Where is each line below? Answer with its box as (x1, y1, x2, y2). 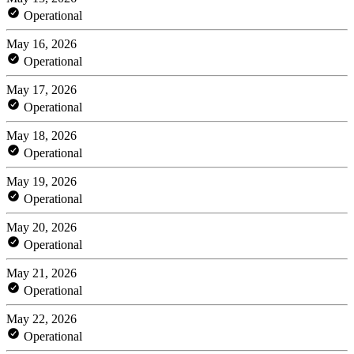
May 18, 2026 (6, 128, 77, 142)
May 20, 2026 (6, 220, 77, 234)
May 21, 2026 (6, 265, 77, 280)
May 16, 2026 (6, 36, 77, 51)
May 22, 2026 (6, 311, 77, 326)
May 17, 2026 (6, 82, 77, 96)
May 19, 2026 (6, 174, 77, 188)
